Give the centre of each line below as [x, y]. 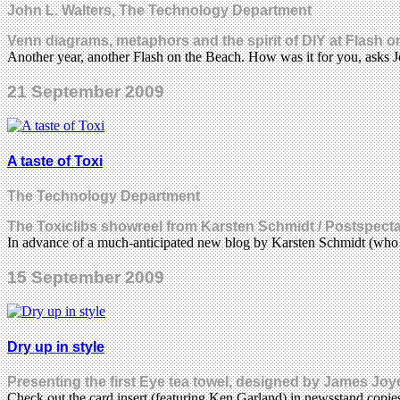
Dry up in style [56, 346]
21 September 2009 [86, 91]
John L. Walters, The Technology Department [159, 10]
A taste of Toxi [55, 161]
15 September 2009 [86, 277]
